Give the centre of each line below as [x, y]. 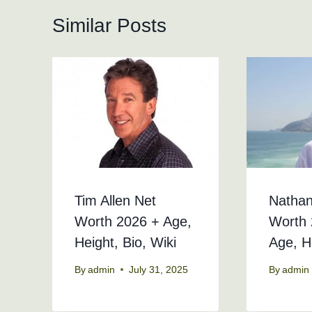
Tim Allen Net [115, 201]
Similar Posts [109, 25]
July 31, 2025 [159, 270]
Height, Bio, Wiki [125, 243]
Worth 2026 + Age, [133, 222]
